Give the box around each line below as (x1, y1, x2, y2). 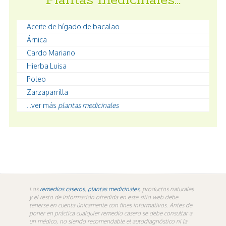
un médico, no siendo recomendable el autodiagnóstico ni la (29, 217, 187, 225)
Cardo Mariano (27, 48, 75, 57)
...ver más (27, 100, 58, 109)
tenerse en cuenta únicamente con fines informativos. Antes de (29, 201, 192, 209)
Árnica (27, 35, 47, 44)
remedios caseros (40, 185, 85, 193)
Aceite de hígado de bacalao (27, 22, 120, 31)
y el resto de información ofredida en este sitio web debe (29, 193, 178, 201)
